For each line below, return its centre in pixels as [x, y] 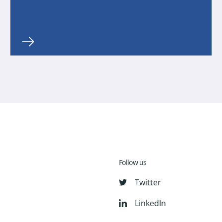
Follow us [133, 163]
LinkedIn [150, 203]
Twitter [148, 183]
